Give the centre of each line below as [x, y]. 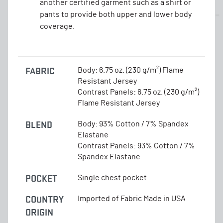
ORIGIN [39, 212]
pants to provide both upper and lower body [116, 14]
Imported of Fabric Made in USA [132, 198]
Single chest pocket [112, 177]
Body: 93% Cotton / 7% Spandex [133, 124]
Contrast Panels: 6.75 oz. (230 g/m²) [138, 92]
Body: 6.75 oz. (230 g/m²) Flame [131, 70]
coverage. [57, 26]
